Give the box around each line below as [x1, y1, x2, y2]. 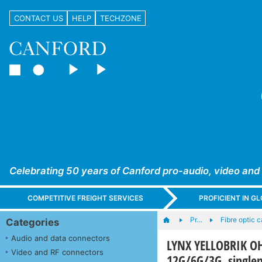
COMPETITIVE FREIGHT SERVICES [27, 194, 144, 203]
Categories [6, 216, 59, 228]
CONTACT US [13, 13, 63, 23]
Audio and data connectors [11, 233, 110, 243]
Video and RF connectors [11, 247, 104, 257]
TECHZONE [99, 13, 142, 23]
